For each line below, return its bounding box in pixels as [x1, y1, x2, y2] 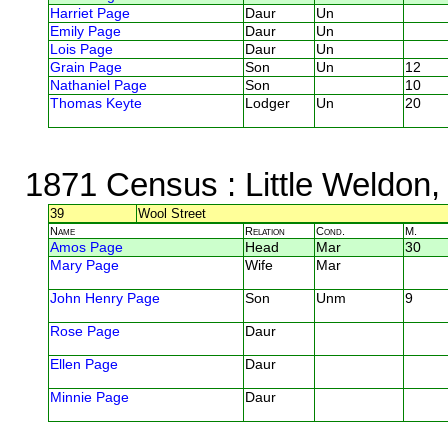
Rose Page [50, 323, 120, 339]
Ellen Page [50, 356, 118, 372]
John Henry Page [50, 290, 160, 306]
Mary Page [50, 257, 119, 273]
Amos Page [50, 239, 123, 255]
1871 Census [24, 165, 218, 203]
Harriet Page [50, 5, 130, 21]
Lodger [245, 95, 290, 111]
